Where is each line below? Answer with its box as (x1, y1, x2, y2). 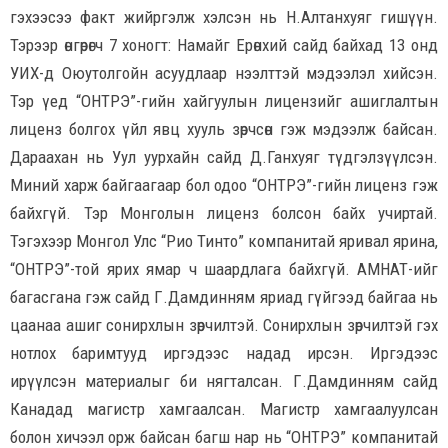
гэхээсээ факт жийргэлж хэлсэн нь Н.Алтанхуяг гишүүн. (10, 6, 438, 27)
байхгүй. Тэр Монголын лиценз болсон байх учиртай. (10, 202, 438, 223)
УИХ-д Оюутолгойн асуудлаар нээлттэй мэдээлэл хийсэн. (10, 62, 438, 83)
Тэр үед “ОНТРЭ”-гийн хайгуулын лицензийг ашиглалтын (10, 90, 438, 111)
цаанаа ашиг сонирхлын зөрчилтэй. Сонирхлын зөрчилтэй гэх (10, 314, 438, 335)
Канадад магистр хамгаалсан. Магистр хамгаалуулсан (10, 398, 438, 419)
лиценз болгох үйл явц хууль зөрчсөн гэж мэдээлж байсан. (10, 118, 438, 139)
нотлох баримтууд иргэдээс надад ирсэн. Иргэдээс (10, 342, 438, 363)
